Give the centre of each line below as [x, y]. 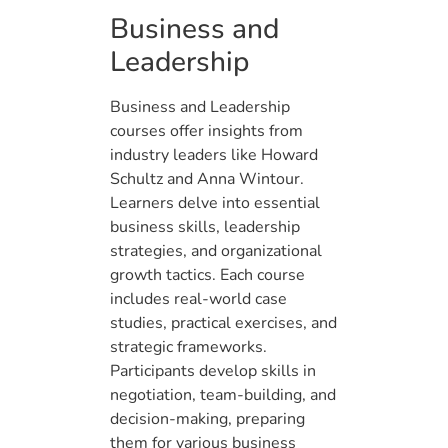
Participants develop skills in [213, 371]
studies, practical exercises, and [223, 323]
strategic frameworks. [188, 347]
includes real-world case [198, 299]
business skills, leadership [205, 227]
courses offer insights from [206, 131]
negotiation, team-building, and [223, 395]
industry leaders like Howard [214, 155]
